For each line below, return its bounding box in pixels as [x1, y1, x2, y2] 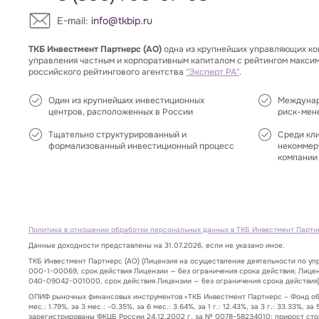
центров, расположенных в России [48, 105, 193, 117]
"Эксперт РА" [186, 66, 239, 78]
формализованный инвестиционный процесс [48, 140, 234, 152]
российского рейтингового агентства [28, 66, 186, 78]
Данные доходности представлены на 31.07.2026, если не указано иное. [28, 241, 285, 250]
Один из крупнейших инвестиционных [48, 94, 204, 106]
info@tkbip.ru [91, 14, 152, 27]
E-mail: [57, 14, 88, 27]
